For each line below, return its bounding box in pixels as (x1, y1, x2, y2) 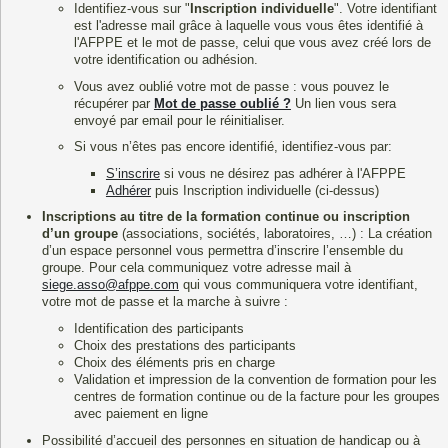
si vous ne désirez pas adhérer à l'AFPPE (159, 165, 406, 181)
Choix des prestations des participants (73, 338, 296, 354)
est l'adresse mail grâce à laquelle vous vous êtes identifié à (73, 18, 423, 34)
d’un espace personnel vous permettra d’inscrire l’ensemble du (41, 243, 403, 259)
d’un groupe (41, 226, 118, 242)
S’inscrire (105, 165, 160, 181)
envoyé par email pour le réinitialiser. (73, 112, 285, 128)
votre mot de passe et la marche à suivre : (41, 294, 288, 310)
